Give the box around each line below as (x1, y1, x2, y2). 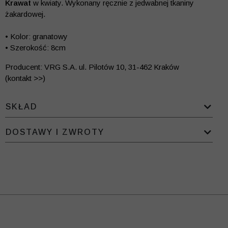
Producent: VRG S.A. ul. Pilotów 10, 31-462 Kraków (5, 63, 179, 72)
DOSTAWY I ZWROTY (6, 127, 104, 136)
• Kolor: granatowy (5, 32, 68, 41)
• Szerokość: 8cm (5, 43, 66, 52)
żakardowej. (5, 10, 45, 19)
